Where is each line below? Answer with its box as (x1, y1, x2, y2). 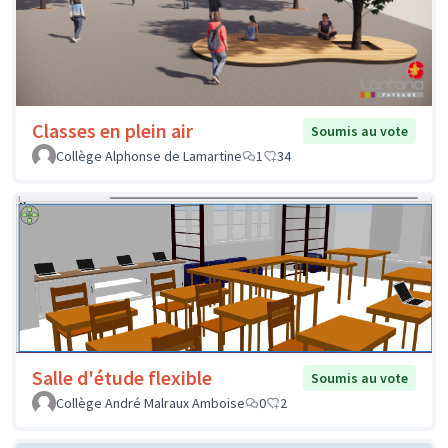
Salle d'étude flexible (32, 364, 212, 390)
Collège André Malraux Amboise (56, 393, 245, 412)
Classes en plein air (32, 117, 193, 143)
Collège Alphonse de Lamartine (56, 146, 242, 165)
